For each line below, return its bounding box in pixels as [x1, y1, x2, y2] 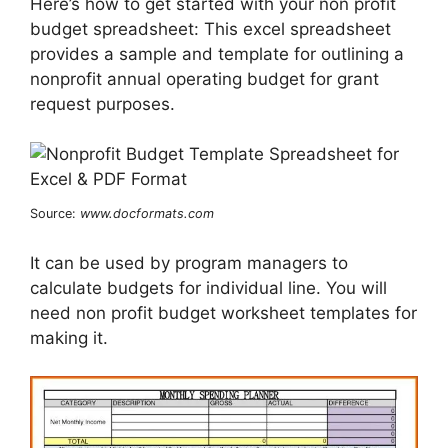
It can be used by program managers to [30, 252, 348, 273]
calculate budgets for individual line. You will [30, 277, 387, 298]
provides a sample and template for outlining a [30, 43, 404, 64]
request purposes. [30, 93, 175, 114]
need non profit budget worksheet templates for [30, 302, 417, 323]
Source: [30, 206, 80, 222]
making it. [30, 327, 108, 348]
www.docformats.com [80, 206, 214, 222]
